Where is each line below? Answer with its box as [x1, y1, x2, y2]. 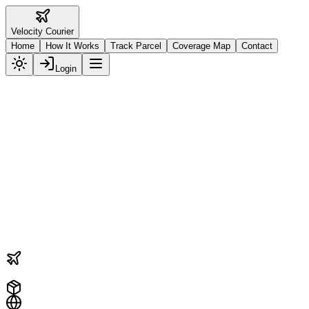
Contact [241, 41, 272, 51]
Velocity [11, 26, 43, 37]
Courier [43, 26, 74, 37]
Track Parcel [110, 41, 161, 51]
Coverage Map [172, 41, 230, 51]
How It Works [46, 41, 99, 51]
